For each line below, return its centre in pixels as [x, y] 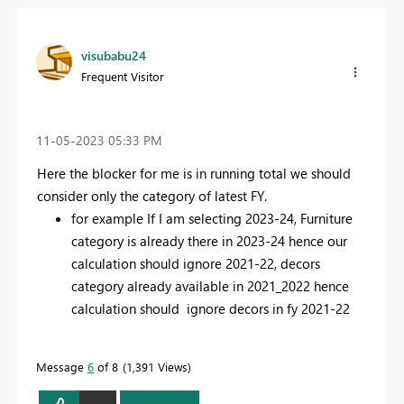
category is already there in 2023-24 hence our [209, 240]
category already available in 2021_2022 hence [210, 285]
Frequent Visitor [123, 76]
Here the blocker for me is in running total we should [194, 173]
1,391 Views [157, 366]
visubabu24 [114, 55]
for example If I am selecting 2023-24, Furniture [211, 218]
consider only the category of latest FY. [154, 195]
